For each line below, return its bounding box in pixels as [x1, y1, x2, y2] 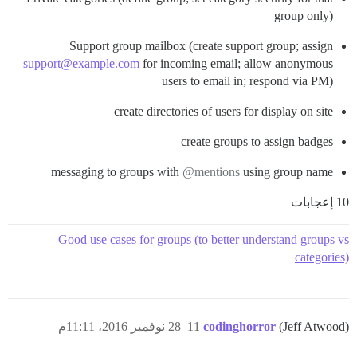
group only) [274, 8, 333, 22]
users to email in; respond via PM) [162, 73, 333, 88]
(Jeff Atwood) [279, 319, 349, 333]
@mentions [182, 164, 240, 178]
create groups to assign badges [181, 134, 333, 148]
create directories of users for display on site [114, 104, 333, 118]
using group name [240, 164, 333, 178]
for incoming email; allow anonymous [139, 56, 333, 70]
